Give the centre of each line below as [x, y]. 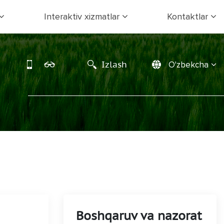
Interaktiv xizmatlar [81, 16]
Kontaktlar [187, 16]
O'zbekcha [188, 65]
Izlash [114, 64]
